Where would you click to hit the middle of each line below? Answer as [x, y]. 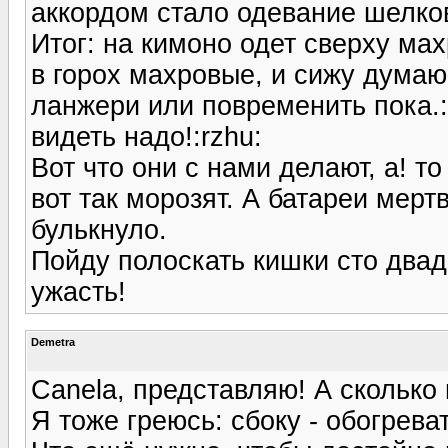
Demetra [53, 341]
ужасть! [78, 291]
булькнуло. [99, 229]
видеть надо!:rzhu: [146, 136]
